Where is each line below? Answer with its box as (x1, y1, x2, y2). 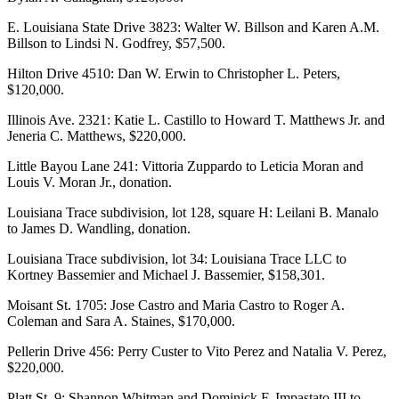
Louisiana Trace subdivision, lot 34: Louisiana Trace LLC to (7, 250, 346, 266)
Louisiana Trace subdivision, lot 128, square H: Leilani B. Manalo (7, 204, 379, 220)
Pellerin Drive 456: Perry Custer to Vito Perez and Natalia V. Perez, (7, 343, 387, 359)
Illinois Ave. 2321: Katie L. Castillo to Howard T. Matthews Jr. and (7, 111, 385, 127)
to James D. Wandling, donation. (7, 220, 191, 236)
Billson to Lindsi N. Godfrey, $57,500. (7, 35, 225, 51)
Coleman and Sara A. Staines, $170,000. (7, 313, 235, 329)
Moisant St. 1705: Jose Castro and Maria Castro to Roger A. (7, 297, 345, 313)
